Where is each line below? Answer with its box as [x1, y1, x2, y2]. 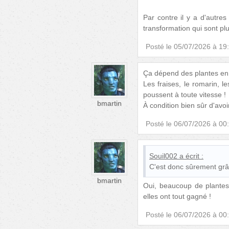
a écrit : [179, 151, 203, 160]
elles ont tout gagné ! [143, 192, 211, 200]
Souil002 [149, 151, 177, 160]
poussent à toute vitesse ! [143, 90, 226, 99]
